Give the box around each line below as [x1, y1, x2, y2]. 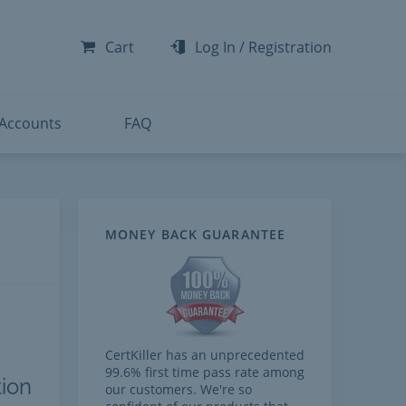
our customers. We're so [105, 381, 252, 398]
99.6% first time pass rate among [105, 363, 304, 381]
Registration [248, 37, 332, 57]
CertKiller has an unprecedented [105, 346, 304, 363]
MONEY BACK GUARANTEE [105, 226, 285, 243]
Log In [195, 37, 236, 57]
